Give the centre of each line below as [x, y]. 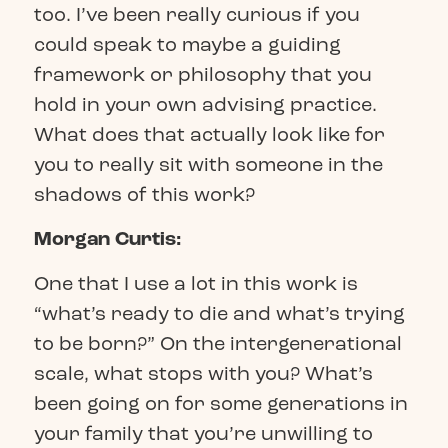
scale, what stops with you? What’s [203, 373]
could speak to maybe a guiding [187, 45]
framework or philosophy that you [202, 75]
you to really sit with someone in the [208, 165]
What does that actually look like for [209, 135]
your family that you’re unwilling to [203, 433]
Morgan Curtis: [107, 239]
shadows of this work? [144, 195]
